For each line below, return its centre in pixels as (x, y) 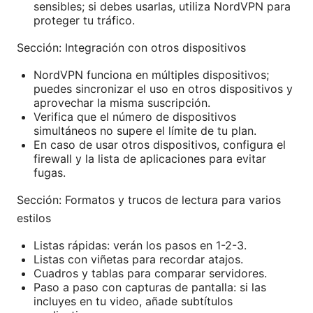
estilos (34, 218)
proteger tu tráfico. (84, 21)
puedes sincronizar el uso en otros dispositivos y (163, 89)
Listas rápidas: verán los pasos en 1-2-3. (140, 246)
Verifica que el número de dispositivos (135, 117)
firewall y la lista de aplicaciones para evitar (150, 159)
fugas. (50, 173)
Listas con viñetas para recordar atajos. (138, 260)
